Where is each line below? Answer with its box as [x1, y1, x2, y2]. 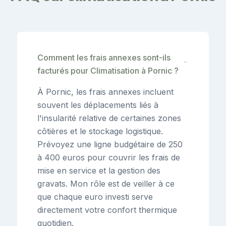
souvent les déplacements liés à [37, 99, 158, 110]
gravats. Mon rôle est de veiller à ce [37, 178, 175, 189]
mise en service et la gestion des [37, 165, 160, 176]
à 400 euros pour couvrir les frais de [37, 152, 180, 162]
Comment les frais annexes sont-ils [37, 52, 171, 63]
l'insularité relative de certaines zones [37, 112, 181, 123]
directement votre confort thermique [37, 204, 177, 215]
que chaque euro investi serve [37, 191, 153, 202]
